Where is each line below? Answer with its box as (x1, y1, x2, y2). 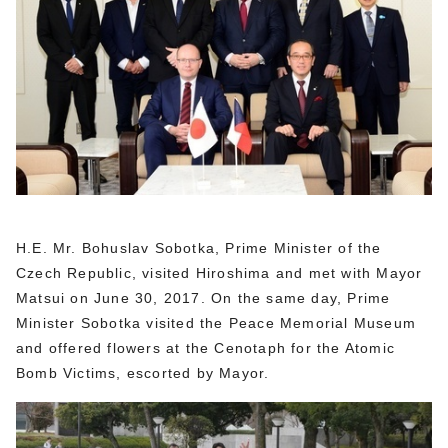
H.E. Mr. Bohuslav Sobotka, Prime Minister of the (16, 240, 382, 257)
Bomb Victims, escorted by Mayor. (16, 365, 270, 382)
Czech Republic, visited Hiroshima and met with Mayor (16, 265, 423, 282)
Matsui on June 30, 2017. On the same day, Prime (16, 290, 391, 307)
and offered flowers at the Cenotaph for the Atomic (16, 340, 396, 357)
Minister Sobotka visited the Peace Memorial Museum (16, 315, 417, 332)
